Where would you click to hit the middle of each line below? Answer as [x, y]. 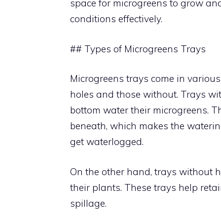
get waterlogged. [107, 142]
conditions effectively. [116, 19]
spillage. [88, 203]
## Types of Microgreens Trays [138, 49]
